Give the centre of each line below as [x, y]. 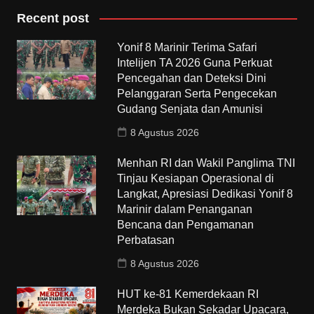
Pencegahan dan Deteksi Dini [192, 78]
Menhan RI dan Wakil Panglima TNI [206, 163]
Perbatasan [146, 240]
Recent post [53, 18]
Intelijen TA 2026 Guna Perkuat [195, 62]
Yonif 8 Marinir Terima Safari [187, 47]
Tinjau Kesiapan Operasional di [196, 178]
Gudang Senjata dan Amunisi [192, 109]
